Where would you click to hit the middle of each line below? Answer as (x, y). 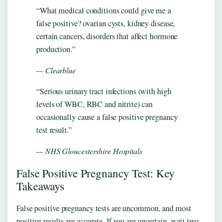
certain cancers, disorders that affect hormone (107, 36)
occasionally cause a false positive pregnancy (107, 117)
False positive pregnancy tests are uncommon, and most (104, 208)
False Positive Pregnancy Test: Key (96, 173)
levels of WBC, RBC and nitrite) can (94, 104)
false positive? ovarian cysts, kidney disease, (106, 23)
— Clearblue (56, 70)
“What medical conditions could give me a (104, 10)
